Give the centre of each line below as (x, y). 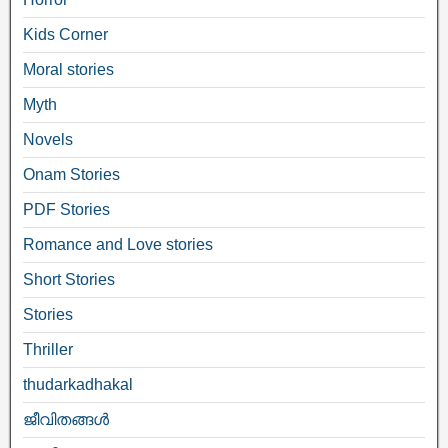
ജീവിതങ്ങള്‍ (66, 419)
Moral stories (68, 69)
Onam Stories (71, 174)
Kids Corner (65, 34)
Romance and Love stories (118, 244)
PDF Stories (66, 209)
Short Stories (69, 279)
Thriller (48, 349)
